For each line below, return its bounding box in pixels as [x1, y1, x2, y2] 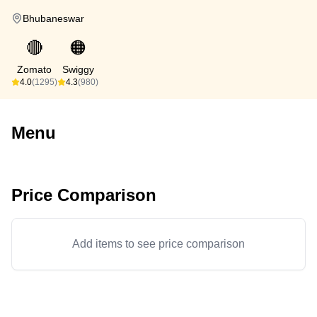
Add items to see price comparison [72, 238, 245, 250]
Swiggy [62, 64, 94, 75]
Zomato [17, 64, 52, 75]
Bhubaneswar [23, 13, 84, 24]
